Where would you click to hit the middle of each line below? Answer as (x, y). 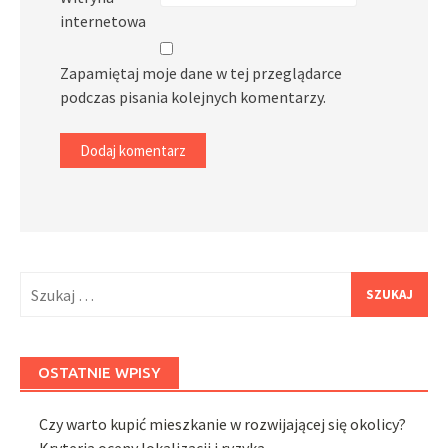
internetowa (103, 21)
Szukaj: (42, 283)
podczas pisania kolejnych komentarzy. (193, 97)
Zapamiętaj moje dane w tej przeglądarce (201, 73)
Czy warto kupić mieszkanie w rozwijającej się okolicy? (223, 424)
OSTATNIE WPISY (99, 372)
